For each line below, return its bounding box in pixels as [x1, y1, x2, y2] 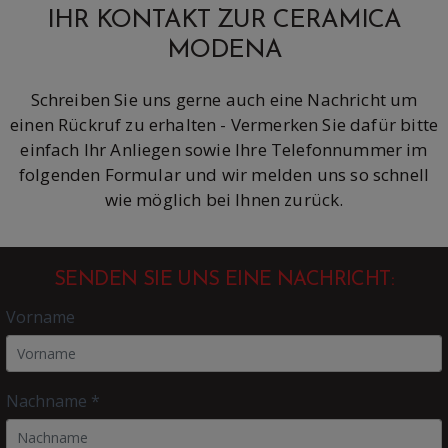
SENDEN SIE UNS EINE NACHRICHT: [54, 269, 394, 290]
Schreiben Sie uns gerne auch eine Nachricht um [30, 87, 418, 111]
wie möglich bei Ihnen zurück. [104, 187, 344, 211]
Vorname [6, 305, 76, 328]
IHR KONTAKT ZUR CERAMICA [47, 7, 401, 33]
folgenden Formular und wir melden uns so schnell [18, 162, 430, 186]
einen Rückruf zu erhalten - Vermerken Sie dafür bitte [10, 112, 439, 136]
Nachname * [6, 389, 101, 412]
